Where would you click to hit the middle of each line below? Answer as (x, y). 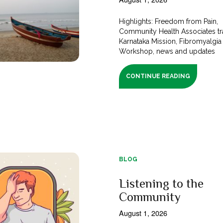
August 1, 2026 (143, 213)
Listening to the (161, 183)
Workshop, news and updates (167, 51)
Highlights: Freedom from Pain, (169, 21)
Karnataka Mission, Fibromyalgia (170, 41)
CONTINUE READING (158, 76)
